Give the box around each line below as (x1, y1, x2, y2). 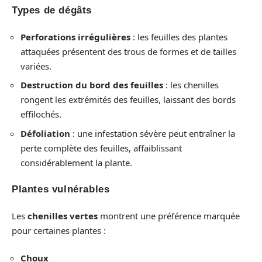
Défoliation (20, 127, 70, 139)
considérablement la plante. (20, 156, 132, 168)
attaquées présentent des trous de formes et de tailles (20, 45, 236, 57)
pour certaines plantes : (12, 224, 106, 236)
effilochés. (20, 108, 61, 120)
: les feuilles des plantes (130, 30, 227, 43)
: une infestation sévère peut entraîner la (70, 127, 235, 139)
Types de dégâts (12, 5, 92, 16)
